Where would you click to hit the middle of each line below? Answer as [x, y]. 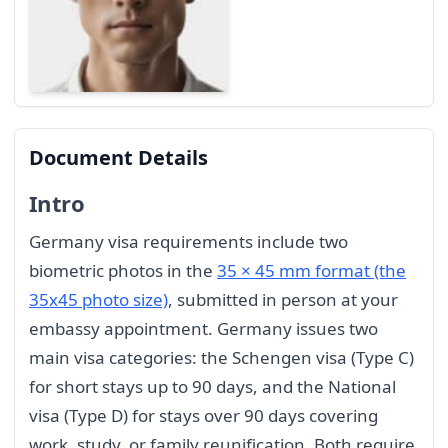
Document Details [118, 158]
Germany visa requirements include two [188, 241]
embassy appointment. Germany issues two [203, 328]
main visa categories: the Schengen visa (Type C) [221, 357]
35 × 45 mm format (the [311, 270]
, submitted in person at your [283, 299]
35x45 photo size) [98, 299]
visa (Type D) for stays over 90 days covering [203, 415]
